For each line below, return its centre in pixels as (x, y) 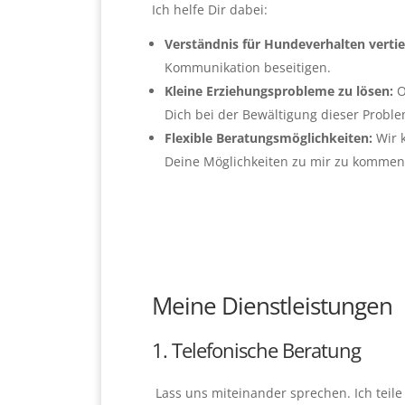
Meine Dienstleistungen (272, 306)
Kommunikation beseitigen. (248, 68)
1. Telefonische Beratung (256, 350)
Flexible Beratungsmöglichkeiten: (268, 138)
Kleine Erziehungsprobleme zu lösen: (279, 91)
